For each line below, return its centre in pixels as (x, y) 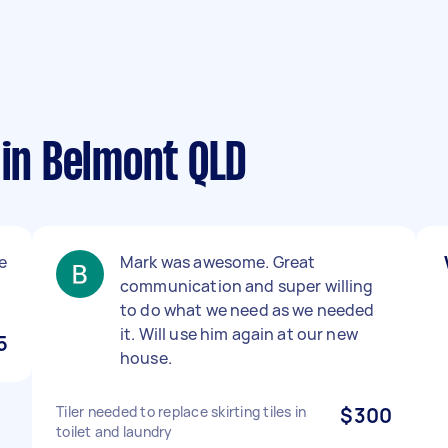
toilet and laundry (114, 431)
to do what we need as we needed (247, 310)
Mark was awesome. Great (218, 262)
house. (146, 358)
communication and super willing (247, 286)
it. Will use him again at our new (239, 334)
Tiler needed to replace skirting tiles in (181, 411)
